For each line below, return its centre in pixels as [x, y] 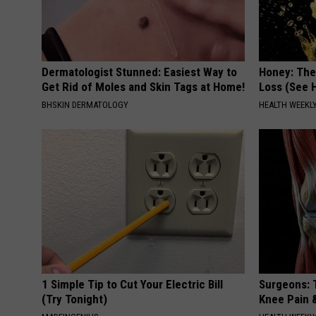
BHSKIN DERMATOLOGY [85, 104]
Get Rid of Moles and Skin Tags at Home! [143, 86]
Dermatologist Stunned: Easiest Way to [139, 72]
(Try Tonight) [74, 299]
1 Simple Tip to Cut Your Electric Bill [132, 284]
